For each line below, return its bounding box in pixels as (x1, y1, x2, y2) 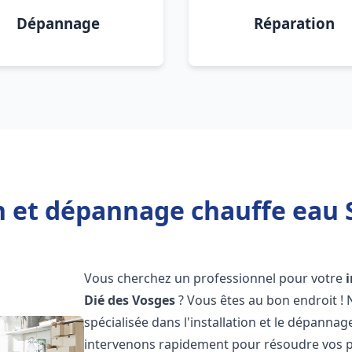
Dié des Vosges (84, 291, 176, 309)
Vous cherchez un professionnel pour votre (84, 269, 346, 287)
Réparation (253, 13, 335, 33)
